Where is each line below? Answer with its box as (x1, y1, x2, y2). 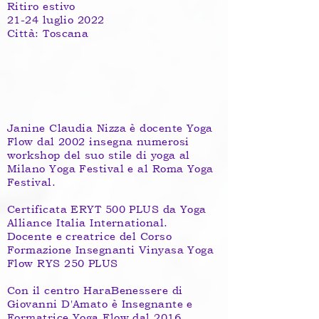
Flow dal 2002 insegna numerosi (7, 135, 189, 147)
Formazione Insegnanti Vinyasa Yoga (7, 244, 214, 256)
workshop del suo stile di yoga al (7, 149, 190, 161)
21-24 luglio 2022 (7, 14, 105, 26)
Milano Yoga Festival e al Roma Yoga (7, 162, 214, 174)
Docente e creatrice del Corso (7, 230, 172, 242)
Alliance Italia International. (7, 216, 168, 229)
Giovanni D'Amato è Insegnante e (7, 298, 193, 310)
